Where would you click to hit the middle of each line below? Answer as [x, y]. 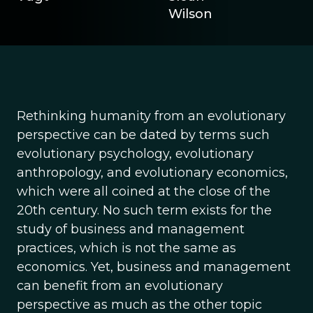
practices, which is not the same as [126, 248]
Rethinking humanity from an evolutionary [151, 116]
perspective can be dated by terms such [143, 135]
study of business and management [131, 229]
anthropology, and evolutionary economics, [152, 173]
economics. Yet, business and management [154, 267]
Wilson [190, 14]
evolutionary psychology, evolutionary [135, 154]
